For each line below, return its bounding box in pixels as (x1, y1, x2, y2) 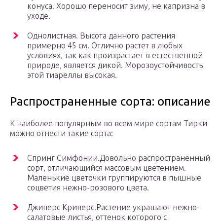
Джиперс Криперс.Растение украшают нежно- (27, 203, 200, 212)
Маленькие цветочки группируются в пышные (27, 173, 201, 183)
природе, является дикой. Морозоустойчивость (27, 61, 203, 70)
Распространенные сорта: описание (10, 95, 211, 109)
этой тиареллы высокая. (27, 71, 117, 80)
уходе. (27, 11, 50, 21)
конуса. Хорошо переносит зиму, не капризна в (27, 1, 205, 11)
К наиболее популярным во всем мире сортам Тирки (10, 119, 207, 128)
